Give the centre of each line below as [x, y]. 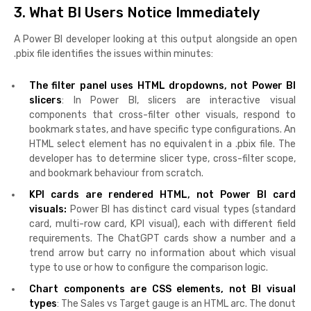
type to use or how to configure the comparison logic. [149, 267]
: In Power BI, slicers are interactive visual [179, 100]
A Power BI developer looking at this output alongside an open [155, 39]
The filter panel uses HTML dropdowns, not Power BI [162, 85]
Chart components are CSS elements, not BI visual [162, 289]
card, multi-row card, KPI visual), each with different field [162, 224]
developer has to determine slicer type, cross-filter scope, [162, 158]
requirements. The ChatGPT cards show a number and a [162, 238]
